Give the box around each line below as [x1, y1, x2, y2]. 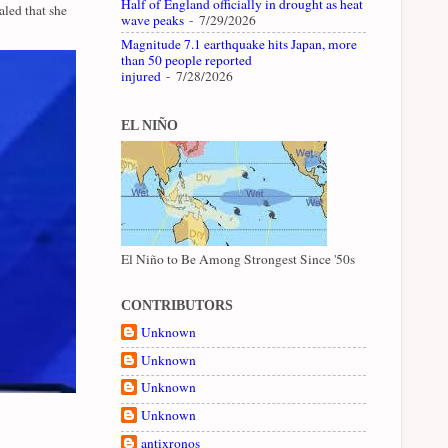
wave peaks [121, 11, 184, 30]
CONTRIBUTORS [121, 297, 233, 313]
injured [121, 67, 161, 86]
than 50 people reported [121, 51, 252, 70]
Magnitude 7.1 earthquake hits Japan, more [121, 35, 357, 54]
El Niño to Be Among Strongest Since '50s [121, 249, 355, 268]
